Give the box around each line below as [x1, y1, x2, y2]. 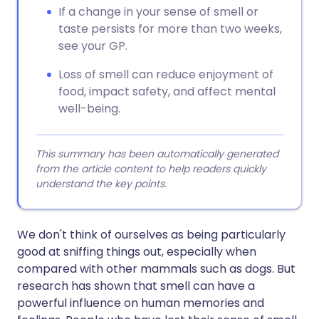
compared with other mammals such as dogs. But [17, 261, 296, 277]
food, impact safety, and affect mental [58, 83, 276, 100]
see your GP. [58, 38, 127, 54]
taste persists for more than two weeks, [58, 21, 282, 37]
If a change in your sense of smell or [58, 4, 258, 20]
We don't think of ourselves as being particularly [17, 226, 286, 243]
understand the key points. [36, 177, 167, 191]
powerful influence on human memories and [17, 295, 264, 311]
